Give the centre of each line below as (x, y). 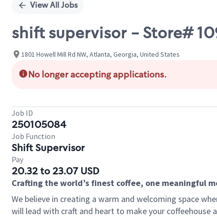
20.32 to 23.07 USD (55, 171)
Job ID (22, 113)
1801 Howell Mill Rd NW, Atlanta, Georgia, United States (101, 54)
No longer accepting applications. (97, 75)
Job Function (33, 136)
